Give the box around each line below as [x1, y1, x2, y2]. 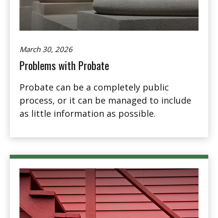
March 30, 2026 [19, 44, 73, 54]
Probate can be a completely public [19, 81, 169, 93]
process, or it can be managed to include [19, 94, 191, 107]
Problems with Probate [19, 57, 109, 74]
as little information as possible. [19, 108, 156, 120]
